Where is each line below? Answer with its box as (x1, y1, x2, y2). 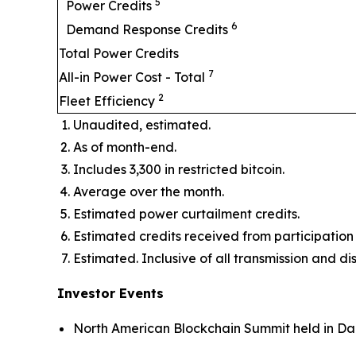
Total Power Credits (59, 45, 179, 61)
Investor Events (57, 285, 164, 301)
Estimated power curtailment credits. (73, 206, 300, 222)
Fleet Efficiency (59, 93, 158, 109)
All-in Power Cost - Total (59, 69, 208, 85)
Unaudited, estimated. (73, 117, 211, 133)
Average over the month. (73, 184, 224, 199)
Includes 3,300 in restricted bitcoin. (73, 161, 284, 177)
